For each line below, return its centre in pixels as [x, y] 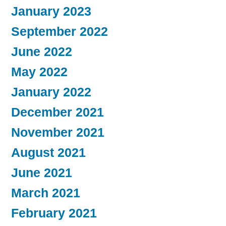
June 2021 [42, 173]
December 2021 [58, 112]
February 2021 [54, 213]
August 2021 [48, 152]
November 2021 [58, 132]
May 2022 [39, 72]
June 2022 [42, 51]
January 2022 [51, 92]
